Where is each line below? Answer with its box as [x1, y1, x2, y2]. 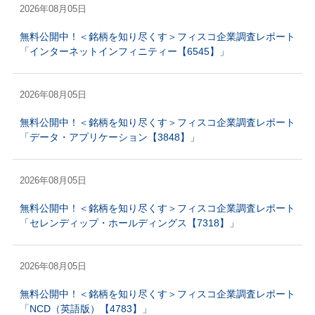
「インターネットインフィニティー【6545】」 [19, 46, 229, 57]
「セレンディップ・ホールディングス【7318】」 [19, 217, 239, 229]
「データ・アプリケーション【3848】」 [19, 131, 200, 143]
